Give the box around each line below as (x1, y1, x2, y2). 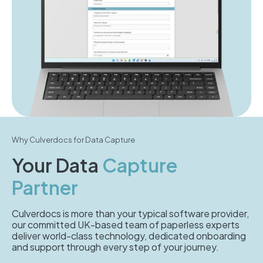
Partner (12, 175, 78, 199)
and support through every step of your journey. (12, 240, 219, 253)
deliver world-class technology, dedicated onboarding (12, 229, 246, 242)
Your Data (12, 153, 102, 177)
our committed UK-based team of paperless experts (12, 218, 240, 231)
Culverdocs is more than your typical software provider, (12, 207, 249, 220)
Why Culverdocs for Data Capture (12, 134, 135, 144)
